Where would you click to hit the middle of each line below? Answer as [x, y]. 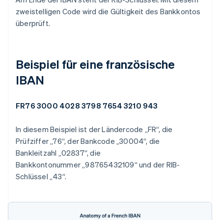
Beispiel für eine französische [96, 64]
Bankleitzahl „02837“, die [58, 153]
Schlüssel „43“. [41, 177]
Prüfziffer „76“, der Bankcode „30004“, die [88, 141]
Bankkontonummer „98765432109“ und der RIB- [98, 165]
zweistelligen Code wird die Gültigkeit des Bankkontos [108, 12]
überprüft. [33, 23]
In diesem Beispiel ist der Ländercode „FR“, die [94, 129]
